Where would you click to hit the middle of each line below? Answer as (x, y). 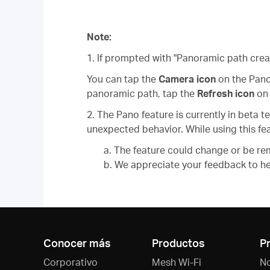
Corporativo (71, 262)
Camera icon (187, 79)
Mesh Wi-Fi (176, 262)
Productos (178, 242)
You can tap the (123, 79)
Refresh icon (226, 93)
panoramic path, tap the (142, 93)
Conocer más (77, 242)
